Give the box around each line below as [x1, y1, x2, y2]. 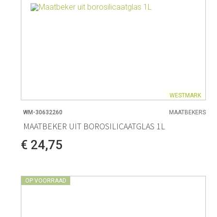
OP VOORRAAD [25, 177, 66, 185]
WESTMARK [170, 92, 201, 99]
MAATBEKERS [169, 109, 206, 116]
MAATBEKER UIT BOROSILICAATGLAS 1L [23, 121, 165, 132]
